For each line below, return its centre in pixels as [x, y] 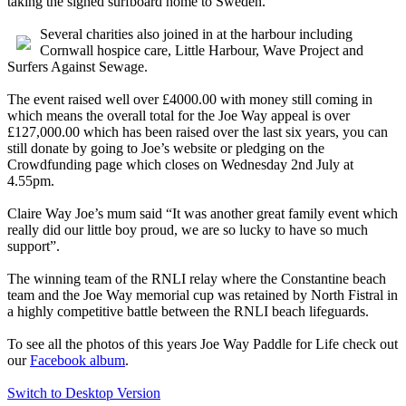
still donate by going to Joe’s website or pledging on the [166, 149]
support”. [34, 246]
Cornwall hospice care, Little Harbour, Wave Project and [202, 51]
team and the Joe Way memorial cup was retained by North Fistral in [203, 295]
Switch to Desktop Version [84, 393]
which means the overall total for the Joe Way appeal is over [179, 116]
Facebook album [77, 361]
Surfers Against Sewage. [77, 67]
